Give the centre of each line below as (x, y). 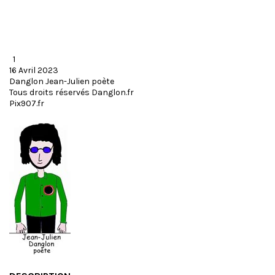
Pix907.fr (28, 103)
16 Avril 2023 (34, 70)
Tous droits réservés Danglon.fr (72, 92)
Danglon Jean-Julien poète (66, 81)
